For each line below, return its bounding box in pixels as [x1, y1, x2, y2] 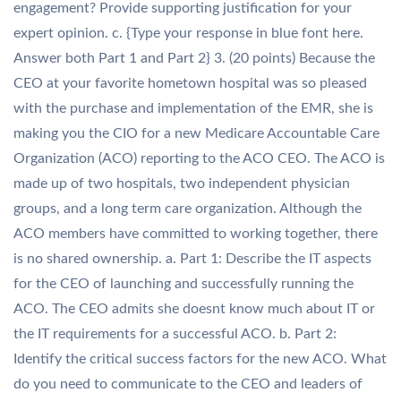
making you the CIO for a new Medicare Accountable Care [13, 126, 380, 141]
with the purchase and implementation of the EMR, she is [13, 101, 373, 115]
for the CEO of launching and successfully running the [13, 277, 354, 291]
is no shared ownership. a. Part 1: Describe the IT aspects [13, 252, 371, 266]
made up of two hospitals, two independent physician [13, 176, 350, 191]
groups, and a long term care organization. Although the [13, 201, 362, 216]
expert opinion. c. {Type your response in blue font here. [13, 26, 363, 40]
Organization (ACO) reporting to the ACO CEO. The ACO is [13, 151, 385, 166]
